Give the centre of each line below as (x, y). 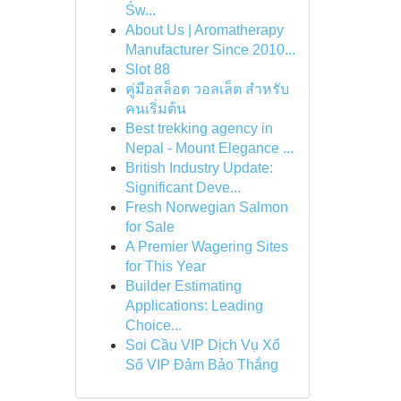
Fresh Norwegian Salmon (206, 207)
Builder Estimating (183, 286)
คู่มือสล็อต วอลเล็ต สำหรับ (207, 89)
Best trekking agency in (199, 128)
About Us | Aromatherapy (204, 30)
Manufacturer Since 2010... (210, 50)
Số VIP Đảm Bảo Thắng (201, 365)
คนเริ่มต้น (155, 109)
